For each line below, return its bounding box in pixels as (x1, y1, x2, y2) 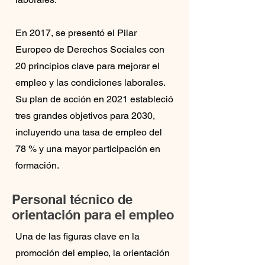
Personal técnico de (12, 192, 132, 207)
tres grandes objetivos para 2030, (15, 110, 155, 121)
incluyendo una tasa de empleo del (15, 127, 162, 138)
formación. (15, 160, 59, 171)
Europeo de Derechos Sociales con (15, 44, 164, 55)
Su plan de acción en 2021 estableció (15, 93, 173, 105)
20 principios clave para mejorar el (15, 60, 160, 72)
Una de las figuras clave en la (15, 231, 140, 242)
